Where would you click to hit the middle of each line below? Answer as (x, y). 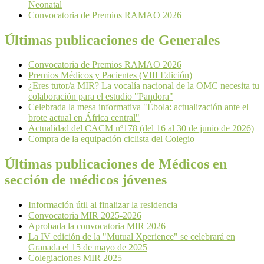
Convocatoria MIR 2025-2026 (85, 216)
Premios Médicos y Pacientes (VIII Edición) (110, 75)
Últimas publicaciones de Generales (112, 40)
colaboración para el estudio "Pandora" (101, 97)
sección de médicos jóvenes (86, 180)
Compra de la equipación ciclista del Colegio (111, 139)
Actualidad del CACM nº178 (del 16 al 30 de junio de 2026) (141, 128)
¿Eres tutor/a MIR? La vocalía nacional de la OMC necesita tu (144, 86)
